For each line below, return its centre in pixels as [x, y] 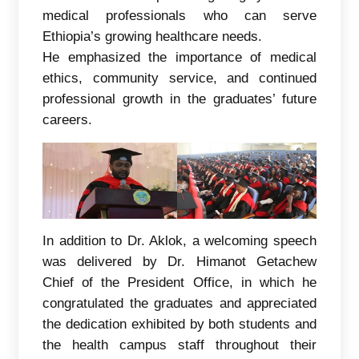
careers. [67, 119]
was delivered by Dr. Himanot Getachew [179, 261]
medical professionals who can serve [179, 15]
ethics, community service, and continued [179, 78]
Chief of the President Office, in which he [179, 282]
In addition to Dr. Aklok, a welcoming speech [179, 240]
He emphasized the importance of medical [179, 57]
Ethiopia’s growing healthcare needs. [152, 36]
